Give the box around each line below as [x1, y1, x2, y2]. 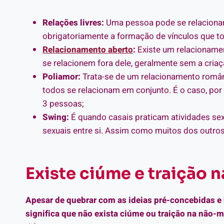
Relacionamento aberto [42, 43, 133, 56]
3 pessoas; [42, 97, 84, 110]
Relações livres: [42, 16, 104, 29]
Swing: [42, 110, 69, 123]
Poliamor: [42, 70, 82, 83]
